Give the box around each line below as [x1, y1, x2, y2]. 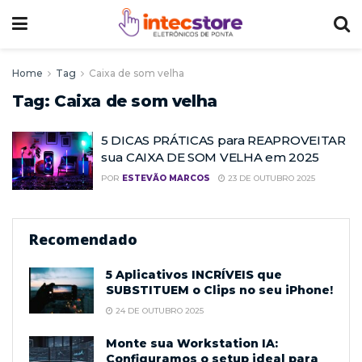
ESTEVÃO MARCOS [122, 173, 210, 183]
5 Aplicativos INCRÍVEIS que [106, 267, 282, 282]
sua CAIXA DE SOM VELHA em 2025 [101, 149, 319, 165]
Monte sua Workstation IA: [106, 335, 278, 351]
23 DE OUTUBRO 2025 [225, 173, 315, 183]
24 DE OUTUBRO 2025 [113, 305, 204, 316]
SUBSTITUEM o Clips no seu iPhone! [106, 282, 333, 297]
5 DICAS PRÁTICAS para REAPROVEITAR [101, 133, 346, 148]
